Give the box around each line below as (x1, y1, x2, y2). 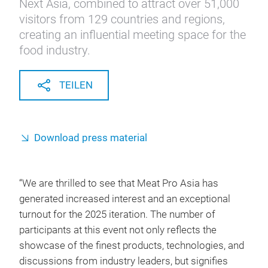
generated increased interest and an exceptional (19, 193, 230, 205)
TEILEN (59, 80, 93, 91)
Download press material (34, 132, 147, 144)
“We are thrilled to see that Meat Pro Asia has (19, 178, 218, 189)
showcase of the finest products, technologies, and (19, 240, 244, 251)
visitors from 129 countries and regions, (19, 12, 225, 26)
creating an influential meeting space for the (19, 28, 246, 42)
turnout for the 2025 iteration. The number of (19, 209, 215, 220)
